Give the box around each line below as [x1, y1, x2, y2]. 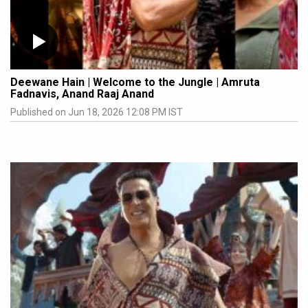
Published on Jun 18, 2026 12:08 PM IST [10, 106, 183, 118]
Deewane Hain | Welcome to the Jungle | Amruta [10, 75, 260, 89]
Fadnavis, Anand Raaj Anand [10, 87, 154, 100]
